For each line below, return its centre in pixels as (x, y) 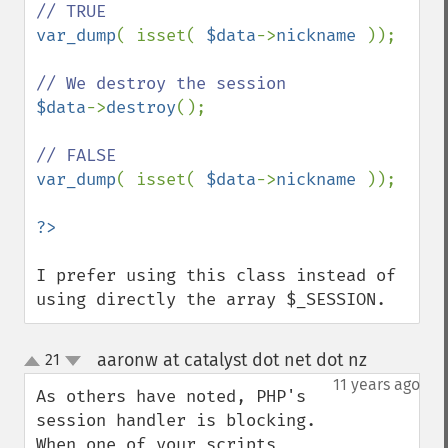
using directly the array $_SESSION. (211, 299)
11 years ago (376, 384)
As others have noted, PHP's (171, 396)
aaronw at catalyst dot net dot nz (231, 360)
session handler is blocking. (176, 420)
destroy (141, 107)
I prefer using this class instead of (216, 275)
